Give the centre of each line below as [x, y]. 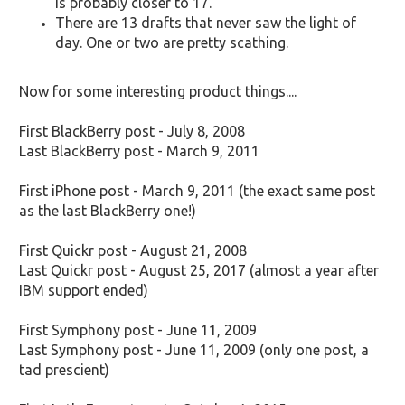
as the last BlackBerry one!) [108, 211]
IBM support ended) [84, 290]
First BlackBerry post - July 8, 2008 [132, 131]
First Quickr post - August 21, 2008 [133, 250]
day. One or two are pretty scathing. [172, 42]
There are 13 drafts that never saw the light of [206, 23]
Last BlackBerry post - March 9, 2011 [139, 151]
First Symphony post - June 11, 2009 [138, 330]
